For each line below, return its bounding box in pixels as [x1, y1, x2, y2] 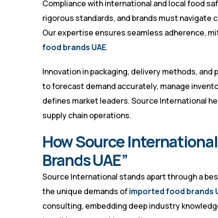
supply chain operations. [42, 110, 131, 121]
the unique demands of [42, 186, 129, 197]
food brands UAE [42, 42, 106, 53]
